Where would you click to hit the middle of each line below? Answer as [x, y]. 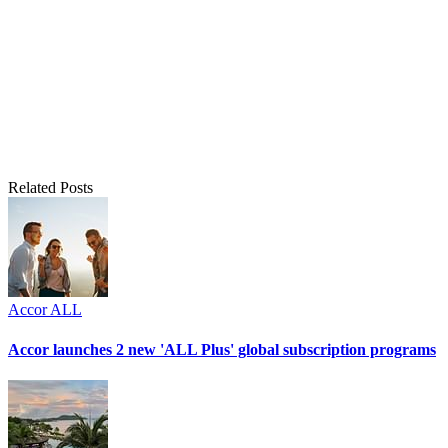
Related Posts [50, 188]
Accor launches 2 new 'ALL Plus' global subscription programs [222, 349]
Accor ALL [45, 310]
